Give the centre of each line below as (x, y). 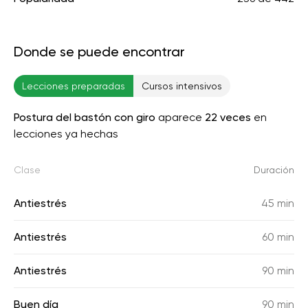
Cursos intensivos (182, 86)
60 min (278, 237)
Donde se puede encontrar (99, 52)
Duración (274, 170)
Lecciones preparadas (74, 86)
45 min (278, 203)
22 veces (228, 117)
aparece (180, 117)
